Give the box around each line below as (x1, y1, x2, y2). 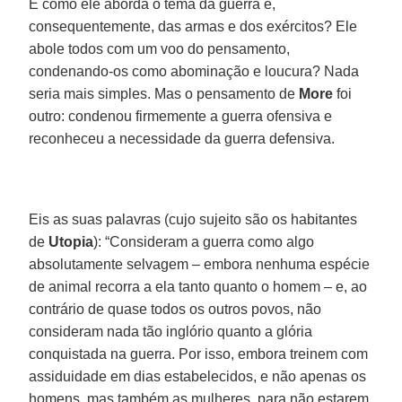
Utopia (48, 233, 94, 249)
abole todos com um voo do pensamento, (29, 40, 291, 57)
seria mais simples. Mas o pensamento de (29, 85, 300, 101)
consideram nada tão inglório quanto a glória (29, 323, 313, 339)
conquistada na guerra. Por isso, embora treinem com (29, 345, 369, 362)
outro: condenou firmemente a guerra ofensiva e (29, 108, 333, 124)
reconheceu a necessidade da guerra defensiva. (29, 130, 336, 146)
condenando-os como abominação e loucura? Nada (29, 63, 360, 79)
